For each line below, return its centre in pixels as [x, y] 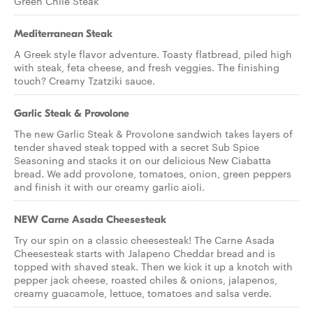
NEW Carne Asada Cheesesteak [90, 219]
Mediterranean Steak [63, 34]
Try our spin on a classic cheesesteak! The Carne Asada [144, 240]
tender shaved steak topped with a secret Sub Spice [137, 147]
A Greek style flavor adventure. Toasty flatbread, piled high [153, 54]
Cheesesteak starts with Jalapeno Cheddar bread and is [145, 253]
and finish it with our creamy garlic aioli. [109, 187]
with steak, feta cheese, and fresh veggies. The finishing [147, 67]
